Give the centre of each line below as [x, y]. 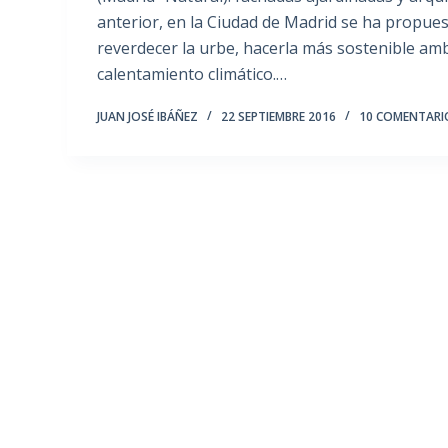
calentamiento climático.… [192, 74]
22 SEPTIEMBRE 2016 [279, 117]
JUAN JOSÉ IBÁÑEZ [148, 117]
